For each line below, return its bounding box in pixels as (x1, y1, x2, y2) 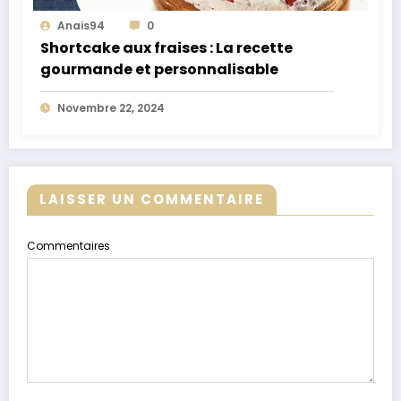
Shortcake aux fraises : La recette (40, 37, 293, 58)
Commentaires (27, 237, 110, 253)
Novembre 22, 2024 (57, 99, 165, 115)
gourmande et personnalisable (40, 58, 278, 80)
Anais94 (57, 17, 105, 33)
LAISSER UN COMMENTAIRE (39, 189, 264, 209)
